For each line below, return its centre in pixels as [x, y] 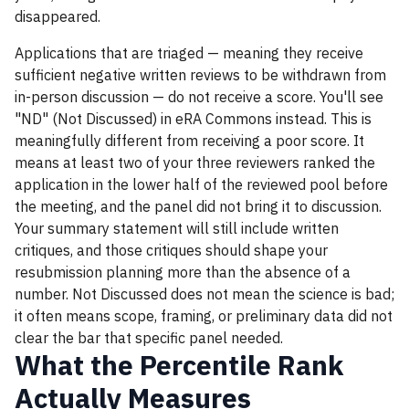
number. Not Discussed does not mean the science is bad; [204, 294]
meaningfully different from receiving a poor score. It [189, 141]
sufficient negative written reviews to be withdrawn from [200, 75]
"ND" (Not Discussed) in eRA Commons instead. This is [193, 119]
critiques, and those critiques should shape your [171, 250]
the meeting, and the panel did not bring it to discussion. [198, 206]
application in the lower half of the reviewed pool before [201, 184]
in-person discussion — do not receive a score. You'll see [199, 97]
